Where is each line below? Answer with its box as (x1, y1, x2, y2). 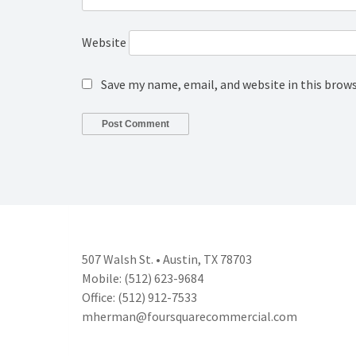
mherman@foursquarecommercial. (82, 308, 273, 325)
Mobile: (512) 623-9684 (82, 270, 203, 287)
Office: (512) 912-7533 (82, 289, 197, 306)
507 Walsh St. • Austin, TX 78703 (82, 251, 252, 268)
